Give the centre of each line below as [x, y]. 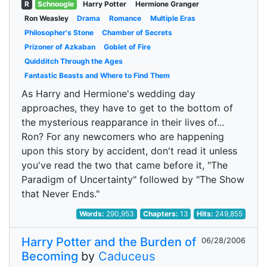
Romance [125, 18]
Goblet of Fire [128, 47]
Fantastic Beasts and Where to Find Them [97, 75]
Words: [93, 214]
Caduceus [127, 256]
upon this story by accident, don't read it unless [129, 151]
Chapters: [161, 214]
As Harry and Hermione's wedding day [108, 94]
